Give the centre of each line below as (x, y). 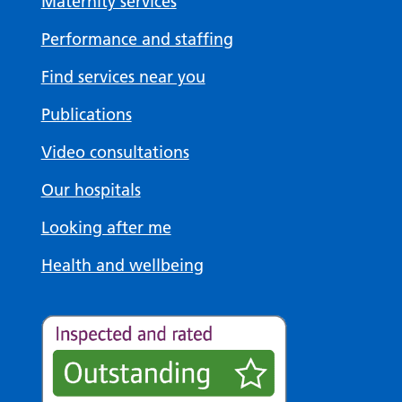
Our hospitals (91, 190)
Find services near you (123, 77)
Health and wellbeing (122, 266)
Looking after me (106, 228)
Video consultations (115, 153)
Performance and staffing (137, 39)
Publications (86, 115)
